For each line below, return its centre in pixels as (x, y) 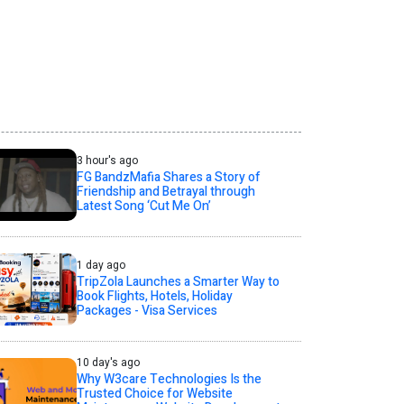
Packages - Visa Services (147, 311)
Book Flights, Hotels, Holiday (154, 296)
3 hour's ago (107, 161)
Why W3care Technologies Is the (169, 379)
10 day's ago (108, 363)
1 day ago (101, 265)
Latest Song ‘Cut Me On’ (143, 206)
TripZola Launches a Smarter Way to (178, 282)
